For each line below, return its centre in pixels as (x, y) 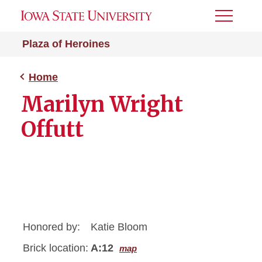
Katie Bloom (119, 227)
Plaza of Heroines (66, 44)
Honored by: (51, 227)
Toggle (231, 20)
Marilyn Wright (102, 104)
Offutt (52, 130)
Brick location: (56, 248)
